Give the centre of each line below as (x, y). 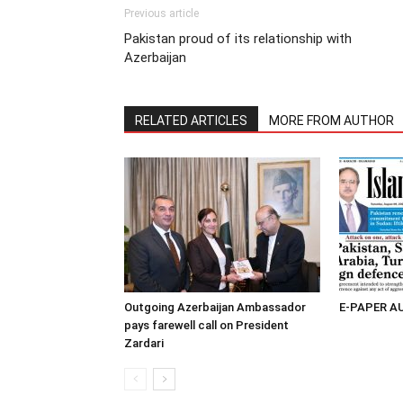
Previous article (161, 14)
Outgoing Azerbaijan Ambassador (215, 308)
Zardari (144, 344)
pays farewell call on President (206, 326)
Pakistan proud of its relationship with (238, 39)
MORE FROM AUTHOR (331, 121)
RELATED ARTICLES (191, 121)
